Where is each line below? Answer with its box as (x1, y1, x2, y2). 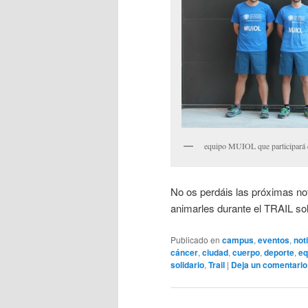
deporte (264, 245, 294, 258)
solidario (170, 258, 204, 271)
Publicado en (170, 233, 220, 245)
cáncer (170, 245, 198, 258)
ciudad (202, 245, 228, 258)
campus (222, 233, 254, 246)
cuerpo (232, 245, 260, 258)
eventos (258, 233, 289, 246)
